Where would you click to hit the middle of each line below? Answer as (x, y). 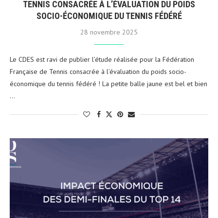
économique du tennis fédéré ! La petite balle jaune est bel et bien (109, 83)
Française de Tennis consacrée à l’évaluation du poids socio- (98, 71)
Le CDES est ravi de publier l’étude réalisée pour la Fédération (102, 59)
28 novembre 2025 (109, 32)
